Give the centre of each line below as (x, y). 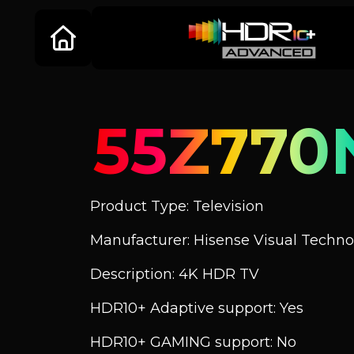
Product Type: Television (177, 206)
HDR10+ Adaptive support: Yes (197, 308)
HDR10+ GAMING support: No (193, 342)
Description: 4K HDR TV (175, 274)
